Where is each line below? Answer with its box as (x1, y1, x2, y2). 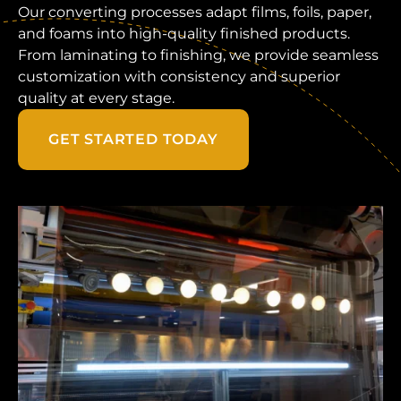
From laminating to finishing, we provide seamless (18, 46, 379, 64)
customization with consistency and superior (18, 67, 340, 85)
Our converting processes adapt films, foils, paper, (18, 3, 371, 21)
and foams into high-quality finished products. (18, 24, 350, 42)
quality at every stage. (18, 89, 175, 107)
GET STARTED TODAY (48, 130, 218, 148)
